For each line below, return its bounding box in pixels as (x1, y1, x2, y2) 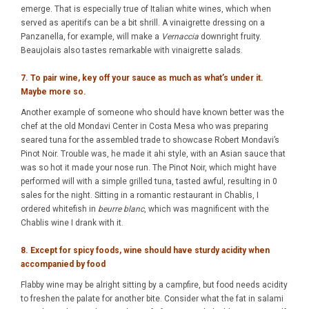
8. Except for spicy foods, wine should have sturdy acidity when (21, 246, 270, 255)
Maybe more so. (21, 87, 86, 97)
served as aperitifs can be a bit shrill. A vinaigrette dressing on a (21, 18, 265, 28)
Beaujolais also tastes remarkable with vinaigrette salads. (21, 46, 243, 55)
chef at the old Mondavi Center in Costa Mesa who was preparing (21, 121, 268, 131)
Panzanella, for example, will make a (21, 32, 161, 41)
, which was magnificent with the (144, 204, 269, 214)
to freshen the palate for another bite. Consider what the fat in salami (21, 294, 283, 303)
